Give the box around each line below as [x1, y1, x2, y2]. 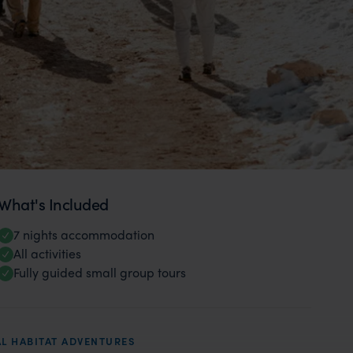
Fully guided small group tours [13, 263, 187, 281]
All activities [13, 244, 82, 262]
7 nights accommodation [13, 225, 155, 243]
